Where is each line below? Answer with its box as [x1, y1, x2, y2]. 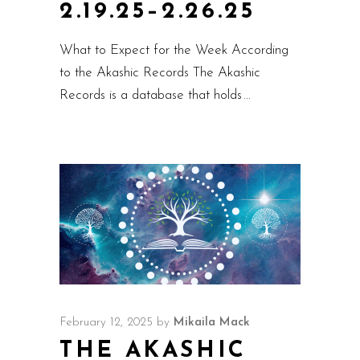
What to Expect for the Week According [59, 43, 288, 57]
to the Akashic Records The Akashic [59, 66, 260, 80]
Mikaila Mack [174, 317, 250, 329]
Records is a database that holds [59, 88, 246, 102]
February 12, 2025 [59, 317, 153, 329]
